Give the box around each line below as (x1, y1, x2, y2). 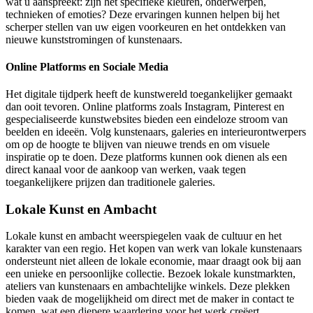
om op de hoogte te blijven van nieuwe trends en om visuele (6, 138, 270, 151)
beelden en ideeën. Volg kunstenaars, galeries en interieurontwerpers (6, 126, 306, 138)
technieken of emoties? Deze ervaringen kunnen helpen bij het (6, 8, 279, 20)
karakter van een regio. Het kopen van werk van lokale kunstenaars (6, 242, 302, 255)
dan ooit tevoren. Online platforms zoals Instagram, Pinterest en (6, 101, 284, 113)
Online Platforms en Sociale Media (6, 60, 168, 73)
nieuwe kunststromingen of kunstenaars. (6, 33, 182, 45)
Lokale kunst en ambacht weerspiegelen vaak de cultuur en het (6, 230, 282, 242)
